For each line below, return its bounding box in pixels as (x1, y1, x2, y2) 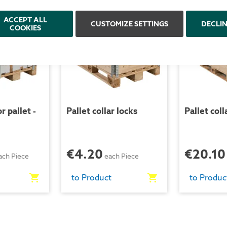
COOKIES (10, 23, 41, 32)
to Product (71, 172, 111, 183)
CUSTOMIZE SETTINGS (91, 19, 169, 28)
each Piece (104, 152, 139, 161)
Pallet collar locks (66, 105, 137, 117)
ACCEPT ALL (4, 15, 47, 24)
